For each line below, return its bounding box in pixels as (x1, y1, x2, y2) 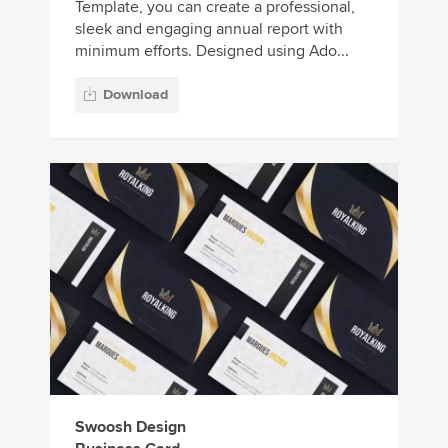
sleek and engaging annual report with (75, 19, 343, 40)
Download (103, 85, 168, 103)
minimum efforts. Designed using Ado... (75, 41, 349, 62)
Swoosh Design (75, 416, 186, 437)
